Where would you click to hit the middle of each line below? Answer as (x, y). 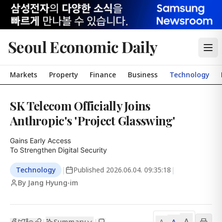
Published (90, 170)
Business (143, 75)
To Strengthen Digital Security (58, 150)
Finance (103, 75)
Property (63, 75)
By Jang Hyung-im (48, 183)
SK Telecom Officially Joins (80, 106)
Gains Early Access (40, 140)
